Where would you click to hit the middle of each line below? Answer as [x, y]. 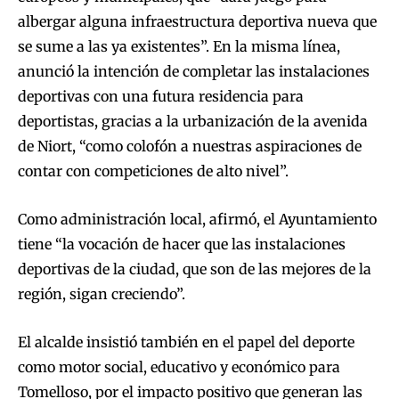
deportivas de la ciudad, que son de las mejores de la [195, 269]
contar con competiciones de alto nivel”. [153, 171]
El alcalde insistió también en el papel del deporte [186, 342]
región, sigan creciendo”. [102, 294]
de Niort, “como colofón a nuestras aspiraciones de [190, 147]
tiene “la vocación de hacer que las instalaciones [182, 244]
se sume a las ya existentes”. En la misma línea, [179, 47]
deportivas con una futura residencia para [161, 97]
